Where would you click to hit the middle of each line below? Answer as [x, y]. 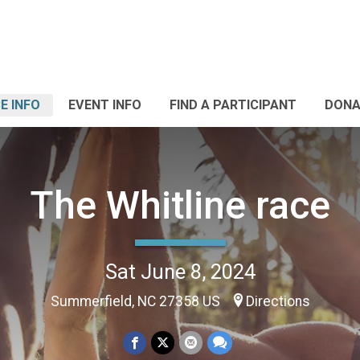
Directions [278, 301]
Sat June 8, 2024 [180, 271]
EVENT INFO [105, 105]
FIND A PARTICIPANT [233, 105]
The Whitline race [180, 205]
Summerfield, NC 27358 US [137, 301]
